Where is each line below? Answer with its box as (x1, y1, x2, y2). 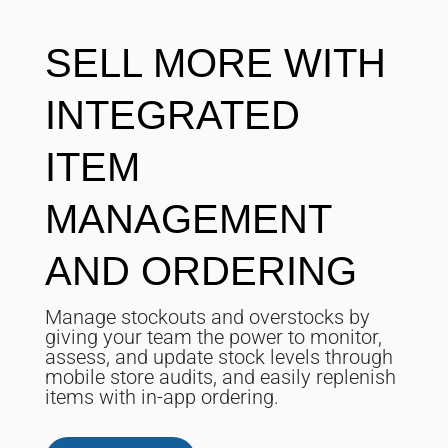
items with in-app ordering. (44, 384, 279, 409)
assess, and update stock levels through (44, 344, 393, 369)
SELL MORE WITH (44, 40, 386, 85)
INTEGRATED (44, 92, 300, 137)
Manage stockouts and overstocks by (44, 304, 370, 329)
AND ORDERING (44, 248, 357, 293)
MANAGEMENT (44, 196, 331, 241)
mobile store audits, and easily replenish (44, 364, 396, 389)
